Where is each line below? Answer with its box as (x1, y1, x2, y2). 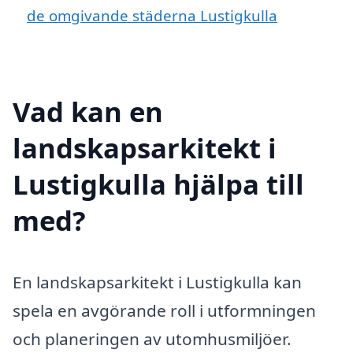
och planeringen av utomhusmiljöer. (13, 327, 292, 350)
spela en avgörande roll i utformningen (13, 299, 316, 321)
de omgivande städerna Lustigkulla (27, 6, 277, 26)
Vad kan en (13, 92, 163, 130)
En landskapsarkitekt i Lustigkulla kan (13, 270, 302, 293)
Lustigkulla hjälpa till (13, 165, 304, 203)
